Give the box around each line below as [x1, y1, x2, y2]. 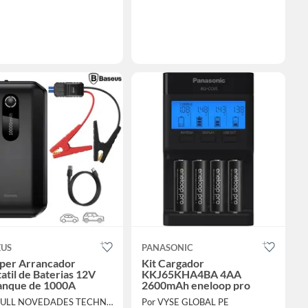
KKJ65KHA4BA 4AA [141, 267, 241, 281]
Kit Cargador [141, 256, 204, 270]
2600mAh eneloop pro [141, 278, 250, 292]
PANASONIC [141, 242, 193, 254]
